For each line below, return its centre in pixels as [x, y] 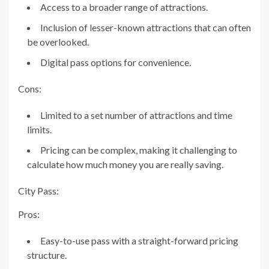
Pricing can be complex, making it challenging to [139, 150]
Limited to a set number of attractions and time [136, 115]
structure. [47, 255]
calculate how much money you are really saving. [125, 164]
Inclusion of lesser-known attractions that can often [146, 27]
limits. [39, 129]
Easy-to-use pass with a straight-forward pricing [139, 240]
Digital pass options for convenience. [116, 62]
